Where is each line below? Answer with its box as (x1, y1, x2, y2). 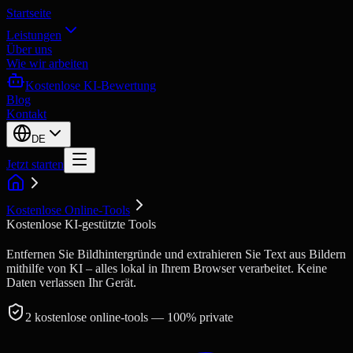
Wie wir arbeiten (6, 57, 88, 70)
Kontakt (6, 107, 46, 121)
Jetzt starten (6, 158, 64, 171)
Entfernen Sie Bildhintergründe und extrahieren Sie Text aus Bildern (6, 247, 346, 261)
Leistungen (6, 28, 61, 42)
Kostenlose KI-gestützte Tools (6, 217, 156, 231)
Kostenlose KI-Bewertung (25, 79, 156, 92)
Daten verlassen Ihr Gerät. (6, 275, 136, 289)
